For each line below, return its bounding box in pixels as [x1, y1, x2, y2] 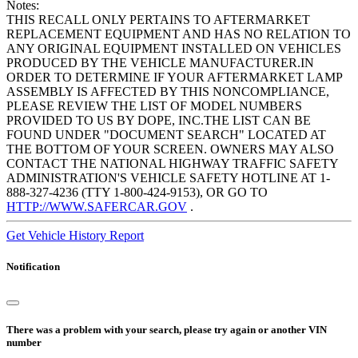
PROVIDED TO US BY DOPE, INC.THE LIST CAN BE [6, 113, 311, 128]
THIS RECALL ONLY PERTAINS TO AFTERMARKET [6, 13, 310, 27]
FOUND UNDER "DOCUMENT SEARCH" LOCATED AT [6, 128, 326, 142]
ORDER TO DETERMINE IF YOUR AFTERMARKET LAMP [6, 70, 342, 85]
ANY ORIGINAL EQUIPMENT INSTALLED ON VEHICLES [6, 42, 341, 56]
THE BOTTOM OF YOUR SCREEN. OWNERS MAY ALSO [6, 142, 334, 157]
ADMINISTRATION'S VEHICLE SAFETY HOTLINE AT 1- [6, 171, 330, 185]
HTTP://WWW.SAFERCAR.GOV [6, 200, 187, 214]
